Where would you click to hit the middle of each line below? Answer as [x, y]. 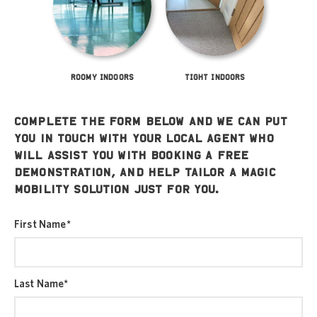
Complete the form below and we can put [151, 122]
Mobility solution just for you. [117, 190]
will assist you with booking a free [132, 156]
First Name [40, 224]
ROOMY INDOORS [102, 77]
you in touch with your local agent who [144, 139]
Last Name [39, 284]
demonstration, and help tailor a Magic [145, 173]
